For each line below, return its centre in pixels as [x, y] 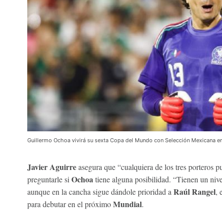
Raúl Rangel [194, 192]
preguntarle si [49, 179]
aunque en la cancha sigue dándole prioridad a [100, 192]
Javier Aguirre [52, 167]
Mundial [127, 204]
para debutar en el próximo [70, 204]
